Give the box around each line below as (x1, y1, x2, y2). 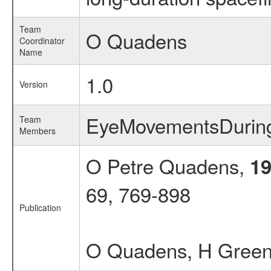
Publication (19, 201, 61, 214)
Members (19, 125, 56, 137)
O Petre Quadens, (85, 151, 250, 180)
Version (19, 78, 48, 90)
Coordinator (19, 34, 65, 47)
